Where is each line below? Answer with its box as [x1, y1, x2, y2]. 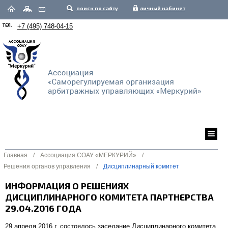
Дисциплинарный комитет [103, 163, 179, 170]
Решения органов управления [4, 163, 91, 170]
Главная [4, 152, 27, 159]
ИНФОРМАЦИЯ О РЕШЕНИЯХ [5, 180, 129, 191]
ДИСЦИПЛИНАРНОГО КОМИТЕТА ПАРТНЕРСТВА [5, 191, 214, 203]
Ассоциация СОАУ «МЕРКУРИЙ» [40, 152, 136, 159]
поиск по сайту [76, 5, 118, 11]
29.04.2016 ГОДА [5, 203, 81, 214]
